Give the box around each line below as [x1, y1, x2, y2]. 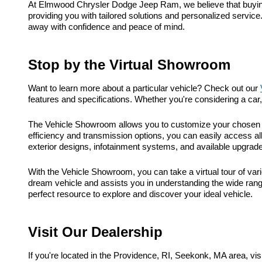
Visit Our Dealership [28, 224, 163, 240]
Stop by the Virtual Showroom [28, 57, 230, 73]
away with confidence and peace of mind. [28, 22, 185, 32]
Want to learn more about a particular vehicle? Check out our [28, 84, 260, 94]
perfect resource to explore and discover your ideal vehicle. [28, 189, 253, 199]
